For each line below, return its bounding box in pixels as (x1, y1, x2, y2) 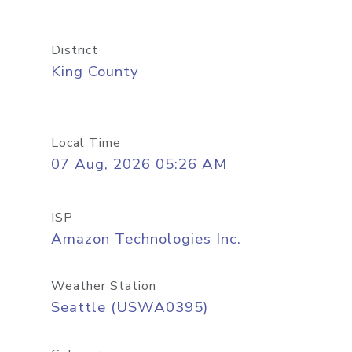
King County (50, 61, 139, 82)
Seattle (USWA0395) (50, 297, 208, 317)
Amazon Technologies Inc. (50, 229, 241, 249)
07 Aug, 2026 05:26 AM (50, 154, 227, 174)
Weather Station (50, 277, 156, 295)
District (50, 42, 98, 59)
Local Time (50, 134, 121, 152)
